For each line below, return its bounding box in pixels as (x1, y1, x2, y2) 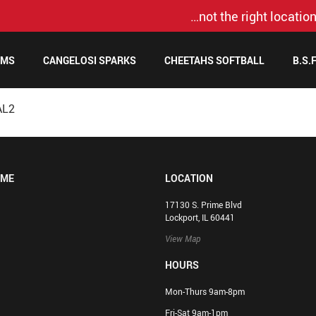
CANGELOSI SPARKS (42, 54, 136, 67)
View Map (165, 233, 200, 245)
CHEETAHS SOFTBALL (164, 54, 265, 67)
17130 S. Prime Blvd (165, 199, 242, 211)
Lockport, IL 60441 (165, 212, 235, 224)
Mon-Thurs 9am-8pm (165, 286, 245, 298)
